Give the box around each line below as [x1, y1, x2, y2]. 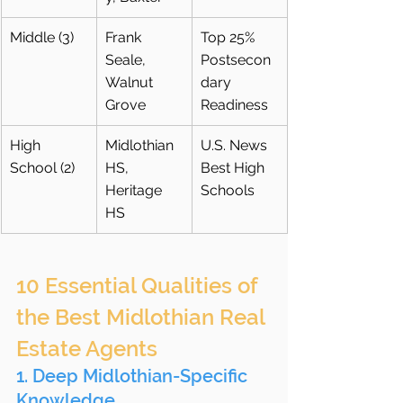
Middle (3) [10, 29, 74, 47]
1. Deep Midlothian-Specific [16, 365, 252, 388]
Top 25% [201, 29, 258, 47]
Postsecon [201, 51, 271, 69]
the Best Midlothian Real [16, 304, 270, 331]
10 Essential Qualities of [16, 273, 263, 300]
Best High [201, 159, 268, 177]
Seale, [105, 51, 149, 69]
